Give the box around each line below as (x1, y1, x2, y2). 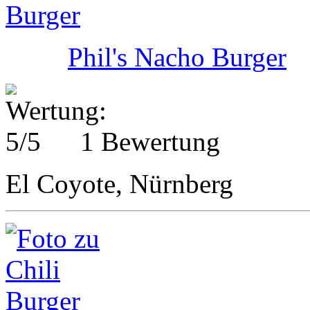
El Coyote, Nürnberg (6, 168, 233, 199)
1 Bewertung (80, 126, 220, 156)
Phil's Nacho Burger (68, 42, 286, 72)
